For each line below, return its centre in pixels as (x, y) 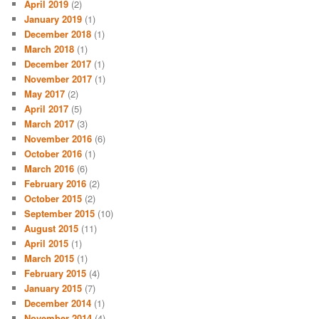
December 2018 (58, 34)
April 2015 (47, 244)
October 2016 (53, 154)
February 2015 (56, 273)
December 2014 (58, 303)
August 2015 (52, 229)
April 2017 (47, 109)
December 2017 (58, 64)
